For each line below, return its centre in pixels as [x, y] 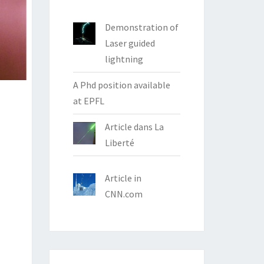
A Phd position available [121, 85]
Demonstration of [141, 27]
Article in [123, 178]
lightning [124, 59]
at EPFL [88, 100]
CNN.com [123, 194]
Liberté [119, 142]
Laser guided [130, 43]
